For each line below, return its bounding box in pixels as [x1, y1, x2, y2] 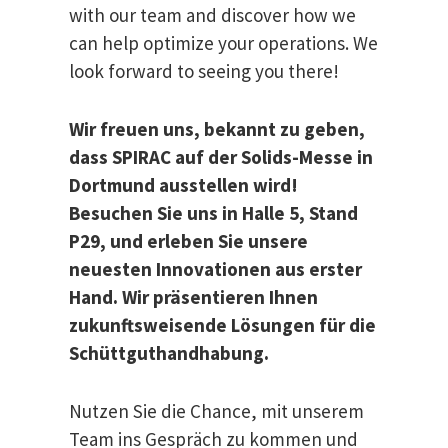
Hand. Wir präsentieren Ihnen [69, 285, 318, 310]
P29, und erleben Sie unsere [69, 229, 308, 254]
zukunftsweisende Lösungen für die [69, 313, 376, 338]
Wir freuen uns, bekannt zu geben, [69, 117, 365, 142]
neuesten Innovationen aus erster [69, 257, 362, 282]
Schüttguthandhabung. [69, 341, 269, 366]
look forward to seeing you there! [69, 59, 339, 84]
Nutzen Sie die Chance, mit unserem [69, 399, 364, 424]
